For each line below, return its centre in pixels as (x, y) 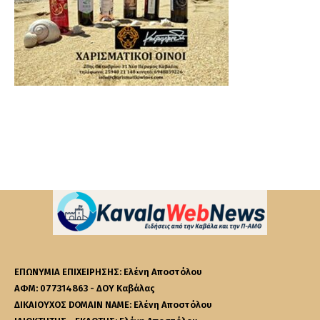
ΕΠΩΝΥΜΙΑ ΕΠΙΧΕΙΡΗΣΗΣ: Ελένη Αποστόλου (108, 272)
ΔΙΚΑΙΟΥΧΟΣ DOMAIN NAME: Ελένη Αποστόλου (113, 305)
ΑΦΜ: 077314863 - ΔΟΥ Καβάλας (85, 289)
